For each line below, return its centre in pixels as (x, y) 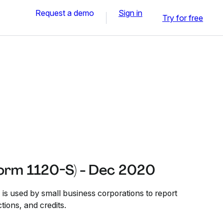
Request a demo (65, 13)
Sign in (130, 13)
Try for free (183, 18)
